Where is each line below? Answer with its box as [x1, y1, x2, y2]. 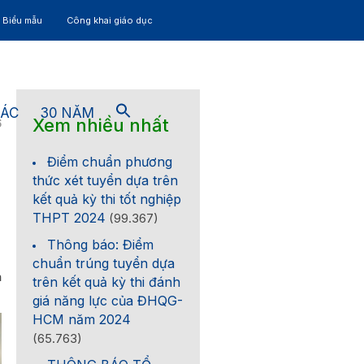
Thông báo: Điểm [47, 236, 154, 253]
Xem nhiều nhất [32, 115, 170, 136]
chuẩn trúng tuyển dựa [32, 255, 175, 271]
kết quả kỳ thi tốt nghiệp [32, 191, 182, 207]
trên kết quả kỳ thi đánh [32, 274, 181, 290]
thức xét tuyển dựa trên [32, 172, 179, 188]
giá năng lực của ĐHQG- [32, 292, 184, 309]
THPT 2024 [32, 210, 106, 226]
